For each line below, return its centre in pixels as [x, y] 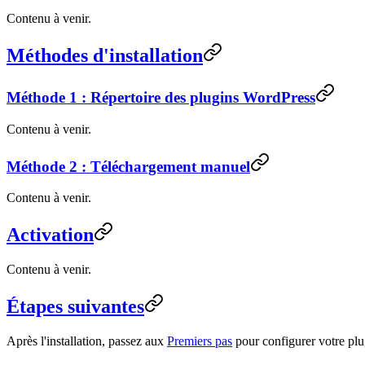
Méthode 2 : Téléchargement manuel [128, 166]
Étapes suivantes [75, 307]
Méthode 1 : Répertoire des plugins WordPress [161, 98]
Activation [50, 235]
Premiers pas [200, 341]
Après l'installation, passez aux [87, 341]
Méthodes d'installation [105, 56]
